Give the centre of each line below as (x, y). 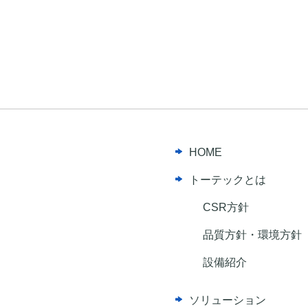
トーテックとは (228, 180)
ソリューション (228, 300)
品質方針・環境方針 (253, 235)
